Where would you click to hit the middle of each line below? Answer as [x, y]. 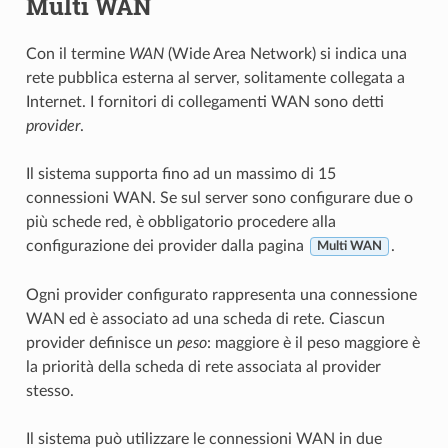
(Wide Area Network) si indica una [285, 53]
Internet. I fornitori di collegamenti [148, 101]
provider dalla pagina [232, 245]
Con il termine [77, 53]
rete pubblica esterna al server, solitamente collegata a [215, 77]
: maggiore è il [256, 342]
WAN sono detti [327, 101]
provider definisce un [101, 342]
